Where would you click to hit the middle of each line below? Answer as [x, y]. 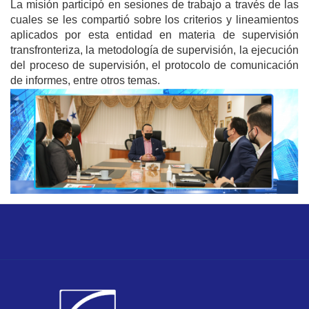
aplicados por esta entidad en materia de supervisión [154, 34]
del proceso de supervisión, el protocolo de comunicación [154, 65]
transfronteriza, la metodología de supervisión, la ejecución [154, 50]
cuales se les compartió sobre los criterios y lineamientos [154, 19]
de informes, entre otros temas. [85, 80]
